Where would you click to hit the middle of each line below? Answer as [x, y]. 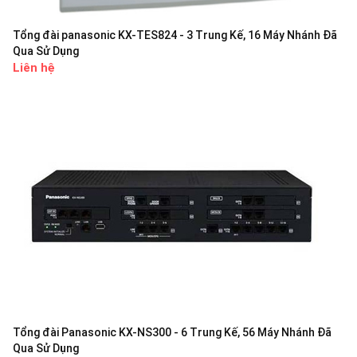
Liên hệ [34, 68]
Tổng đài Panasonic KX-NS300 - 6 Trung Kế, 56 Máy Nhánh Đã [172, 333]
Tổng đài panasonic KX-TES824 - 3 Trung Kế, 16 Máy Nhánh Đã [175, 35]
